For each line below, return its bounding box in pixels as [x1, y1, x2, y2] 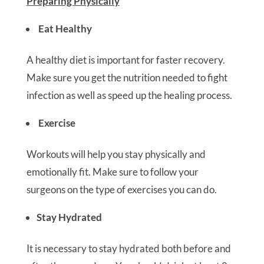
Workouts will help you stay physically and [26, 148, 206, 160]
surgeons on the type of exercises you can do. [26, 183, 217, 196]
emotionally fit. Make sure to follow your [26, 166, 199, 178]
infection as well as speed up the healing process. [26, 89, 232, 101]
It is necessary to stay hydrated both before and [26, 242, 231, 255]
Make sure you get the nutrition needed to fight [26, 71, 227, 84]
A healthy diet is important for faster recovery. [26, 54, 225, 66]
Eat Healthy [38, 22, 92, 35]
